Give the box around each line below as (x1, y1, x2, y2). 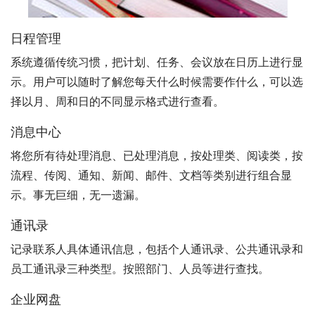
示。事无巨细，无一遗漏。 (11, 188, 146, 202)
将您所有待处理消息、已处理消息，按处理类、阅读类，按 (11, 148, 303, 163)
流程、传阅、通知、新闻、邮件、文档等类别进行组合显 (11, 168, 292, 183)
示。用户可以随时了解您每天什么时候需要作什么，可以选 (11, 75, 303, 89)
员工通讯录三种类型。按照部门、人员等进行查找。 (11, 262, 269, 276)
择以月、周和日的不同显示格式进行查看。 (11, 94, 224, 109)
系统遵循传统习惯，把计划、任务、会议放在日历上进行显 (11, 55, 303, 70)
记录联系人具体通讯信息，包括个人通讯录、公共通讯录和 (11, 242, 303, 257)
